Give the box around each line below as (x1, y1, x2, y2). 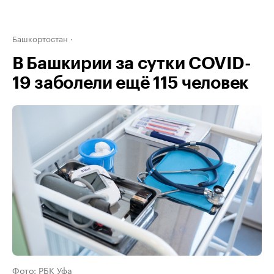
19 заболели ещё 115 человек (12, 75, 249, 92)
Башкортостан (12, 32, 68, 44)
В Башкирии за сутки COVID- (12, 55, 251, 72)
